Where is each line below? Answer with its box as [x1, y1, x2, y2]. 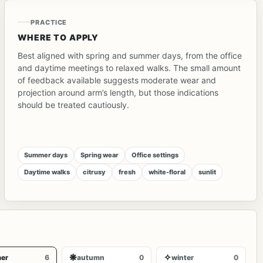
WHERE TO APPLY [18, 32, 99, 42]
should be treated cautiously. [18, 99, 130, 110]
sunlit [198, 167, 217, 176]
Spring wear [80, 150, 119, 159]
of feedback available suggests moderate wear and [18, 75, 217, 85]
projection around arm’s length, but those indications [18, 87, 219, 97]
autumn [76, 252, 104, 262]
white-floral [149, 167, 186, 176]
